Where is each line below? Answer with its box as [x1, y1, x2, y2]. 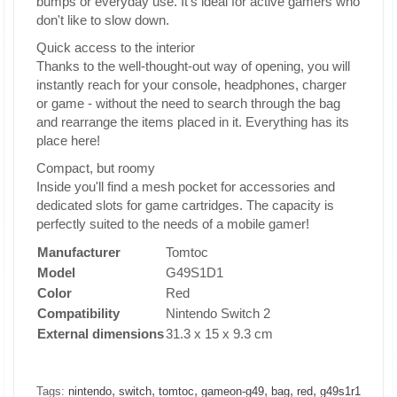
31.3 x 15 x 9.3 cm [166, 326, 273, 341]
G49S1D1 [166, 265, 223, 280]
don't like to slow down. [36, 12, 169, 27]
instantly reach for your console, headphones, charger [36, 77, 346, 92]
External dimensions [37, 326, 164, 341]
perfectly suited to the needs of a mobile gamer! [36, 216, 309, 231]
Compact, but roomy [36, 160, 155, 175]
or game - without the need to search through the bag [36, 96, 340, 111]
